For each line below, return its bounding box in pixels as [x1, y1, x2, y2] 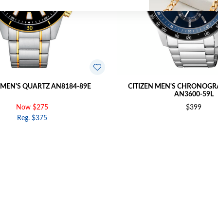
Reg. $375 [17, 115, 47, 122]
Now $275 [16, 104, 48, 111]
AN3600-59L [174, 91, 214, 98]
